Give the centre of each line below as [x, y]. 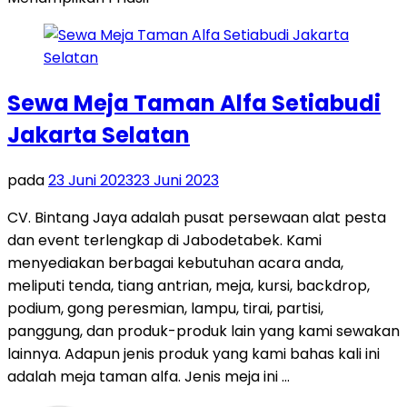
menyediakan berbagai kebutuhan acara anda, [175, 263]
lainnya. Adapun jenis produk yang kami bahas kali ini [194, 353]
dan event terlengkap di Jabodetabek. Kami [164, 240]
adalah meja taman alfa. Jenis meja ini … [149, 376]
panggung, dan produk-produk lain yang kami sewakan [203, 331]
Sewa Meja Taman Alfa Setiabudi [194, 103]
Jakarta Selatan [99, 134]
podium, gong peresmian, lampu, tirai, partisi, [165, 308]
